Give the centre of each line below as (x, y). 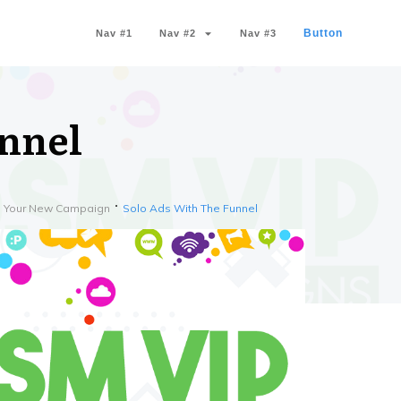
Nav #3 (258, 33)
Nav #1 (114, 33)
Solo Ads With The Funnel (190, 208)
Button (323, 33)
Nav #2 (178, 33)
